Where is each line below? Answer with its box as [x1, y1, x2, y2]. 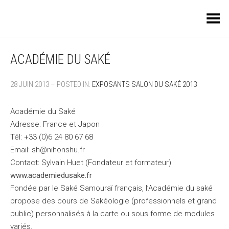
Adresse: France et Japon [10, 120, 100, 129]
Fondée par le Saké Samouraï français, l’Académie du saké [10, 184, 213, 193]
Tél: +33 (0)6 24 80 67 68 [10, 132, 93, 142]
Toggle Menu [179, 11, 221, 19]
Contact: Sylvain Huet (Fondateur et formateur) [10, 158, 171, 167]
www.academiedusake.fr [10, 171, 92, 180]
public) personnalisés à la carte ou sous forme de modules [10, 209, 215, 218]
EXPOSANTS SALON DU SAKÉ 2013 [92, 80, 197, 89]
